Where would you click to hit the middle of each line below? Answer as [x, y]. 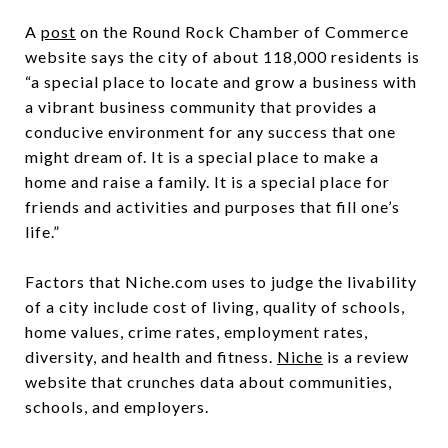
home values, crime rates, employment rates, [196, 331]
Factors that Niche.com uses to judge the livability [221, 281]
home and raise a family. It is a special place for [207, 181]
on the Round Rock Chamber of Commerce [242, 31]
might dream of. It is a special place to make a [202, 156]
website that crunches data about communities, [208, 381]
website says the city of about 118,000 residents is [222, 56]
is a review [366, 356]
